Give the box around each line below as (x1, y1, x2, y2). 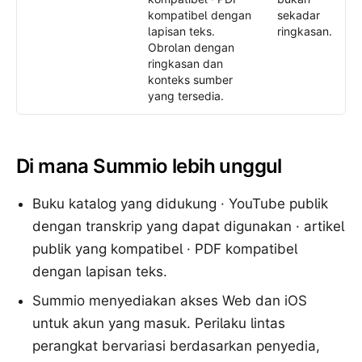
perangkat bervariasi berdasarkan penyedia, (32, 338, 320, 354)
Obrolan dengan (148, 40, 234, 54)
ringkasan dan (148, 57, 223, 70)
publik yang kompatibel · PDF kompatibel (32, 241, 297, 257)
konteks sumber (148, 73, 233, 86)
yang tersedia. (148, 89, 224, 103)
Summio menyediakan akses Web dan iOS (32, 293, 307, 309)
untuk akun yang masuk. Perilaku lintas (32, 315, 285, 331)
